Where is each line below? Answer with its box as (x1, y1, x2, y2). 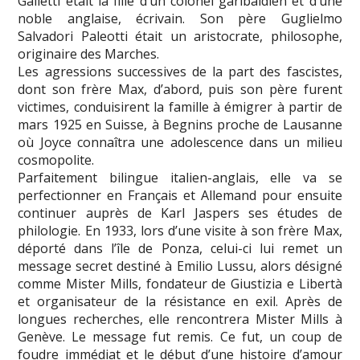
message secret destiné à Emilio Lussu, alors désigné (18, 256, 342, 275)
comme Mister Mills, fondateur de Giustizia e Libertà (18, 274, 342, 292)
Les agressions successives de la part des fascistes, (18, 62, 342, 80)
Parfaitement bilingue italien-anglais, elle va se (18, 168, 342, 186)
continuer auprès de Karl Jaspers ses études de (18, 203, 342, 222)
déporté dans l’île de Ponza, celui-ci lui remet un (18, 239, 342, 257)
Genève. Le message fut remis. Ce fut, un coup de (18, 327, 342, 346)
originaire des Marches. (18, 44, 160, 63)
